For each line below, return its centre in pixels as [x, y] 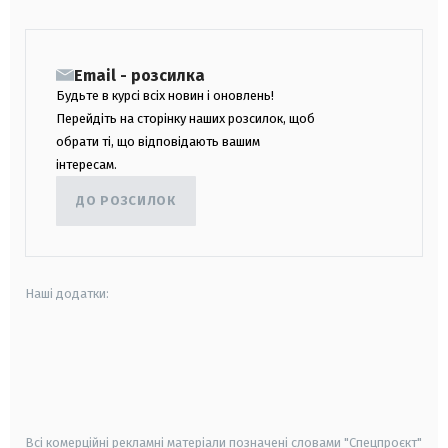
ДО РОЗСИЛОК [126, 201]
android [49, 357]
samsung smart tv [219, 411]
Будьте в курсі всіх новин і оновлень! [165, 95]
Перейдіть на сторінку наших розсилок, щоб [185, 118]
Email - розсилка [139, 75]
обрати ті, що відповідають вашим [158, 141]
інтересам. [86, 164]
